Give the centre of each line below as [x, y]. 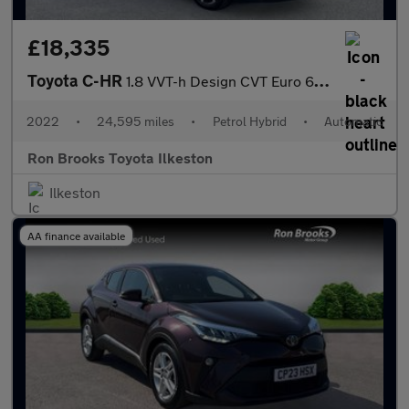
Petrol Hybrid [249, 121]
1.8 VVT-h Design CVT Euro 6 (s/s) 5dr [220, 81]
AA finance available [76, 236]
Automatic [353, 121]
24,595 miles [136, 121]
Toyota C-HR [77, 80]
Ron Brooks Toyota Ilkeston [120, 157]
